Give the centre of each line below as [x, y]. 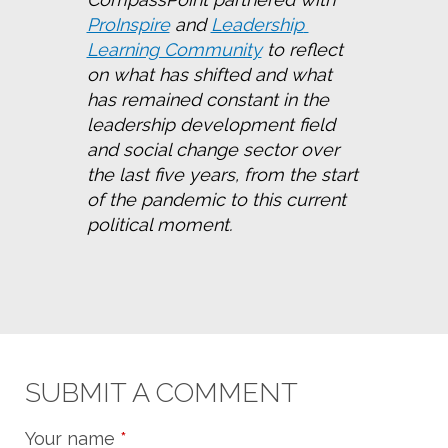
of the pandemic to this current [216, 199]
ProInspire [128, 24]
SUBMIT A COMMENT [161, 392]
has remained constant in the [207, 99]
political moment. [159, 224]
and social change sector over [212, 149]
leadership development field [210, 124]
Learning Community [174, 49]
